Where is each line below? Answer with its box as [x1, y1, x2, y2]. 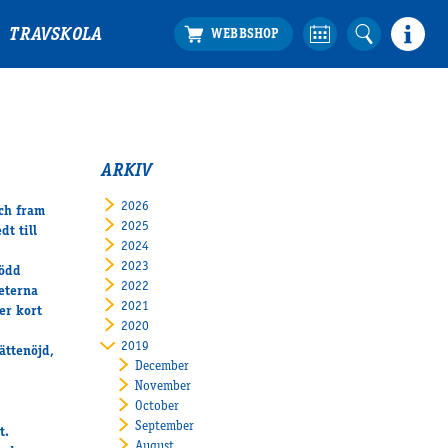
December [134, 359, 189, 374]
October [134, 399, 179, 414]
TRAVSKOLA [9, 27, 103, 46]
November [134, 379, 191, 394]
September [134, 419, 194, 434]
